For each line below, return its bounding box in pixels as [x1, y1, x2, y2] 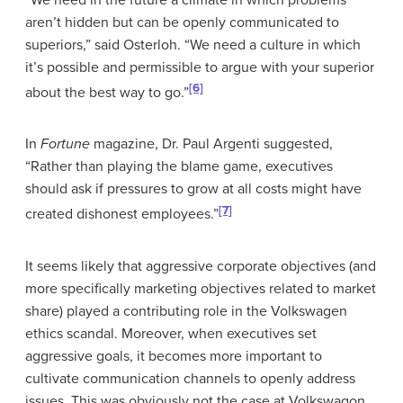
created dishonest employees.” [25, 205, 219, 224]
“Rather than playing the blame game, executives [25, 157, 333, 176]
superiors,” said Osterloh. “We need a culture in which [25, 35, 361, 54]
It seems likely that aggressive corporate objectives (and [25, 256, 376, 275]
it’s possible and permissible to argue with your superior [25, 58, 374, 76]
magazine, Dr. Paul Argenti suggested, [90, 135, 333, 154]
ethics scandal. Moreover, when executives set [25, 324, 317, 343]
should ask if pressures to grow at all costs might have [25, 180, 362, 199]
